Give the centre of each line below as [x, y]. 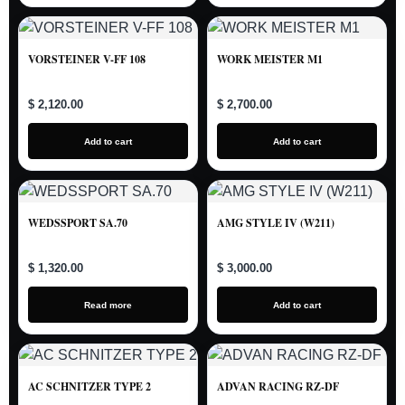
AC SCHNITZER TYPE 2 [89, 386]
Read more [108, 305]
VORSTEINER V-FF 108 [87, 59]
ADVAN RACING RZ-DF [278, 386]
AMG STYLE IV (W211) [276, 223]
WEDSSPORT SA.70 [78, 223]
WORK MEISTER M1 [270, 59]
